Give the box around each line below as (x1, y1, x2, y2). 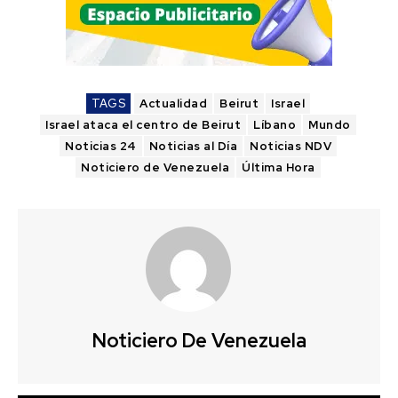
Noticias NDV (250, 138, 331, 154)
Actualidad (139, 95, 207, 111)
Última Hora (242, 159, 315, 175)
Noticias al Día (148, 138, 237, 154)
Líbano (253, 116, 297, 132)
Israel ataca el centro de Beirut (45, 116, 242, 132)
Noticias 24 (65, 138, 137, 154)
